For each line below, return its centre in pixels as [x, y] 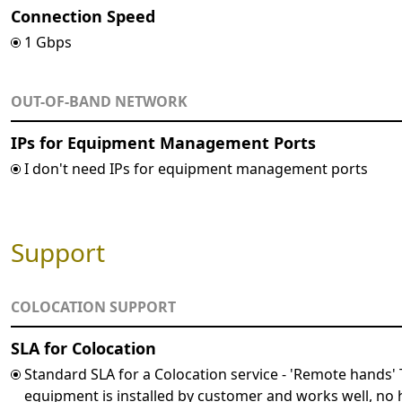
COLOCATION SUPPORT [93, 307]
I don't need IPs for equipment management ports [196, 169]
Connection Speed [83, 16]
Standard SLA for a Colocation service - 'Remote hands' [212, 374]
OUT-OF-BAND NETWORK [99, 101]
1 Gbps [48, 42]
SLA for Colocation [83, 348]
